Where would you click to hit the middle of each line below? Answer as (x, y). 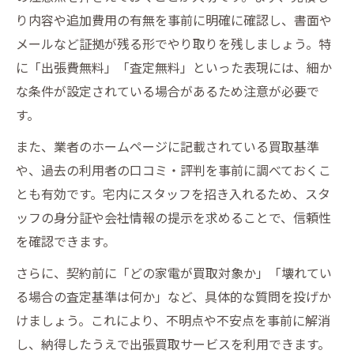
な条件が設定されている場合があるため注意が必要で (168, 90)
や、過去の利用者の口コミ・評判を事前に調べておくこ (173, 169)
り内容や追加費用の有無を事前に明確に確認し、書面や (174, 19)
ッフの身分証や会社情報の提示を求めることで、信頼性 (173, 217)
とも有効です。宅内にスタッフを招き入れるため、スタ (173, 193)
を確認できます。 (66, 241)
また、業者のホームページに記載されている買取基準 (168, 146)
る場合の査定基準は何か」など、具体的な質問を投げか (173, 296)
